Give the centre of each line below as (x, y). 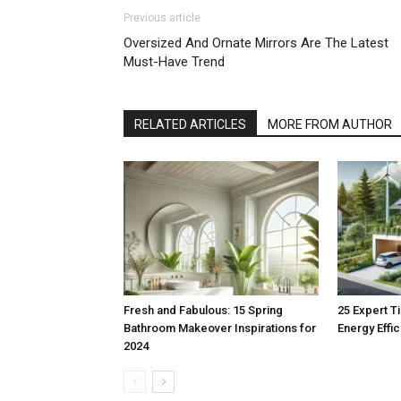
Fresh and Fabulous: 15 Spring (203, 311)
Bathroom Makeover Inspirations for (220, 328)
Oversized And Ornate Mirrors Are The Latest (256, 43)
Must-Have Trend (174, 62)
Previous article (162, 18)
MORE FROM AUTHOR (330, 125)
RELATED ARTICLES (190, 125)
